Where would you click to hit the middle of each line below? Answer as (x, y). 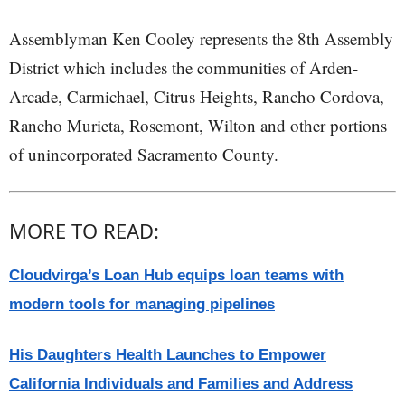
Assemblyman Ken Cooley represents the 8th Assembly (201, 38)
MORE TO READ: (84, 231)
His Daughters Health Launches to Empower (168, 355)
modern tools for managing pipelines (142, 304)
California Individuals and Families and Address (181, 384)
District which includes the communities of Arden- (184, 67)
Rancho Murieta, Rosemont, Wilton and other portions (198, 125)
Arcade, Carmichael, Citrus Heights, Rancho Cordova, (197, 96)
